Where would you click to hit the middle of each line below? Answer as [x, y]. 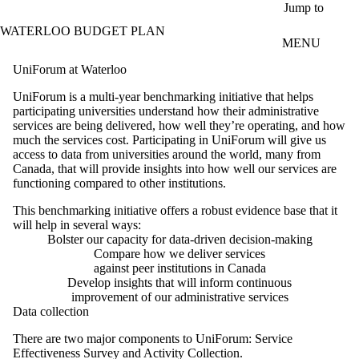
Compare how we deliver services [179, 253]
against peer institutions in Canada [179, 268]
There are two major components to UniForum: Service [153, 338]
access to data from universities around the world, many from [167, 154]
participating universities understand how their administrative [166, 111]
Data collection [54, 311]
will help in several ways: [81, 224]
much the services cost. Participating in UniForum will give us [169, 139]
